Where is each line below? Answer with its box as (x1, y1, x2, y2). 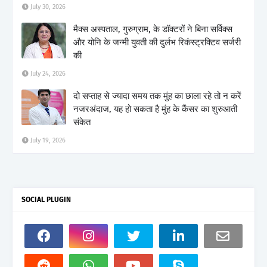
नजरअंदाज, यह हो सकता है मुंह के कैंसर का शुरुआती (73, 103, 237, 114)
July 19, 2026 (30, 136, 66, 144)
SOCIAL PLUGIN (21, 195, 71, 204)
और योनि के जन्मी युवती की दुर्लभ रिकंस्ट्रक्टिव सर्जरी (73, 36, 241, 48)
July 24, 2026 (30, 69, 66, 77)
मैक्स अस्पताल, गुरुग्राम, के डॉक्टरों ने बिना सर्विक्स (73, 23, 232, 35)
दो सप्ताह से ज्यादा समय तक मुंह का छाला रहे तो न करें (73, 90, 241, 101)
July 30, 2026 (30, 2, 66, 11)
